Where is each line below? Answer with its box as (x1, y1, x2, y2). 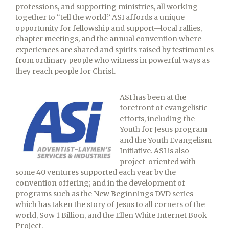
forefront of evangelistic (120, 103, 208, 112)
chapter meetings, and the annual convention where (15, 34, 201, 43)
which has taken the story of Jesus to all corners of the (15, 200, 205, 209)
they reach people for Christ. (15, 66, 116, 76)
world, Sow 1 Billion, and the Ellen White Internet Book (15, 211, 207, 220)
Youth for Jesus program (120, 125, 207, 134)
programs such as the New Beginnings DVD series (15, 189, 193, 198)
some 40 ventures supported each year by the (15, 168, 176, 177)
